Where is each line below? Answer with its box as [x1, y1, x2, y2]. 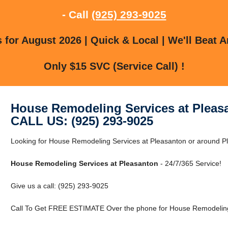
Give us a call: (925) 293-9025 [10, 181, 108, 190]
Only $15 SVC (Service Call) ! [43, 60, 185, 72]
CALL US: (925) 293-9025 [10, 113, 153, 128]
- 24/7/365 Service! [158, 159, 221, 167]
